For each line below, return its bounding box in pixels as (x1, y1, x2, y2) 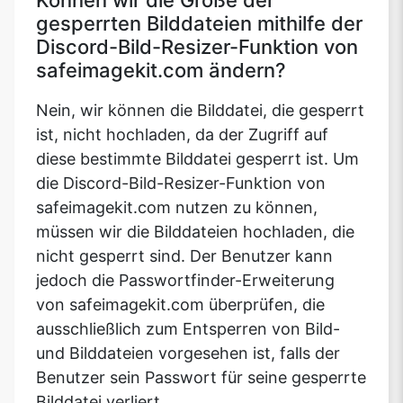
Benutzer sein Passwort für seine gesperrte (36, 368, 366, 388)
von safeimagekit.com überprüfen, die (36, 295, 325, 315)
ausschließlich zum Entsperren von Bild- (36, 319, 340, 339)
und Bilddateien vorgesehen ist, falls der (36, 344, 340, 363)
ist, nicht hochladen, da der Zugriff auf (36, 125, 328, 145)
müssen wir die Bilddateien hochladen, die (36, 222, 354, 242)
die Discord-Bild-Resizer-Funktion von (36, 174, 326, 193)
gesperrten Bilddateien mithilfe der (36, 12, 363, 36)
